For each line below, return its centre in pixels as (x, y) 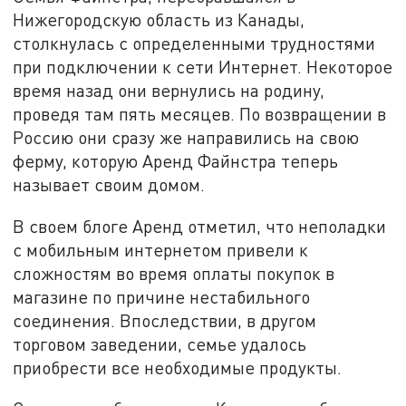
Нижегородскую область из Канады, (159, 19)
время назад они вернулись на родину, (169, 90)
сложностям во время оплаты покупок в (174, 273)
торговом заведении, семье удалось (160, 343)
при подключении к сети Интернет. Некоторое (203, 66)
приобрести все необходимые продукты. (178, 367)
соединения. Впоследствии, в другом (165, 320)
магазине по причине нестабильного (162, 296)
